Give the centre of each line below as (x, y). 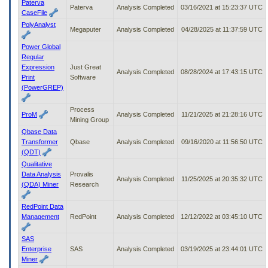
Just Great (86, 67)
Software (83, 77)
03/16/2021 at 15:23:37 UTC (222, 7)
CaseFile (34, 12)
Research (84, 184)
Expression (38, 67)
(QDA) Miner (40, 184)
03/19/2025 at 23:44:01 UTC (222, 249)
